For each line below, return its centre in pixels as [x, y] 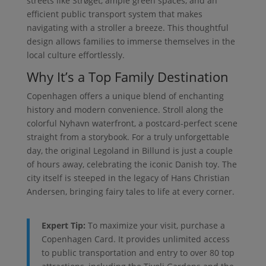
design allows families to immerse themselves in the [131, 41]
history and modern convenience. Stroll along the [125, 109]
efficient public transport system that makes [114, 14]
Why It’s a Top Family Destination [127, 76]
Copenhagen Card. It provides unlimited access [135, 239]
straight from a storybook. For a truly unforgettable [128, 137]
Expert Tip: [63, 225]
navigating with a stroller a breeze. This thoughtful [127, 27]
